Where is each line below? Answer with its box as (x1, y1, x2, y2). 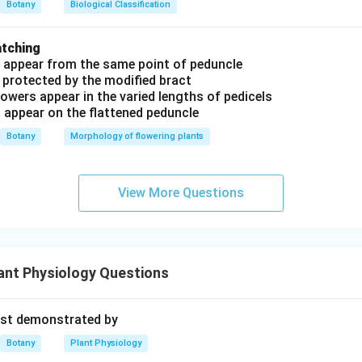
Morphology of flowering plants (70, 131, 204, 141)
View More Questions (118, 185, 244, 200)
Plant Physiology (70, 338, 141, 348)
